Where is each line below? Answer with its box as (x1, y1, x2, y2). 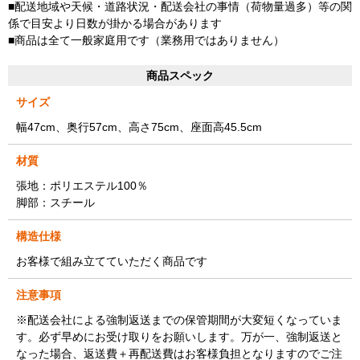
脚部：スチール (16, 195, 95, 209)
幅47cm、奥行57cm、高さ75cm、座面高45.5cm (16, 120, 262, 133)
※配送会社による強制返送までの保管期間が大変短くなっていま (16, 313, 342, 326)
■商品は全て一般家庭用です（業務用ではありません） (8, 33, 284, 47)
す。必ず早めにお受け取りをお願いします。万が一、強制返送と (16, 329, 342, 343)
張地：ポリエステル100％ (16, 178, 148, 192)
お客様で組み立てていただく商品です (16, 254, 207, 268)
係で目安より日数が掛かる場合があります (8, 16, 222, 30)
